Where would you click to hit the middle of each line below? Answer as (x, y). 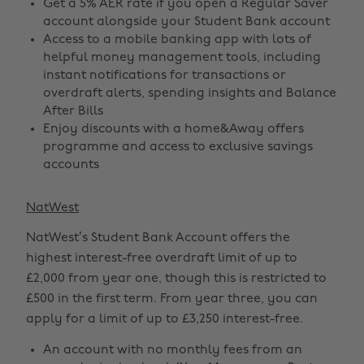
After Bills (73, 111)
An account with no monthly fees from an (173, 350)
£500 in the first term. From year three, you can (172, 299)
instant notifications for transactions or (165, 76)
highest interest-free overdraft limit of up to (162, 258)
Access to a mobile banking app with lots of (177, 40)
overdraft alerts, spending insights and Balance (190, 93)
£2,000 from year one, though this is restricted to (176, 279)
